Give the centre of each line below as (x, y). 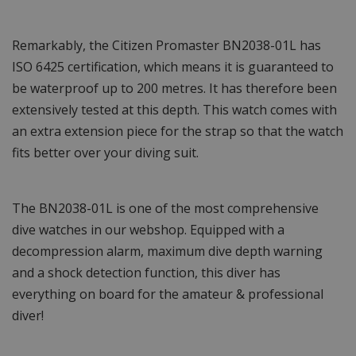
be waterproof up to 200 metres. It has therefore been (174, 89)
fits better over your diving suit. (105, 153)
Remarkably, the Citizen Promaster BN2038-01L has (166, 46)
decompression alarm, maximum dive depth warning (167, 252)
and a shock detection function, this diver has (146, 273)
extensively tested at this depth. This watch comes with (174, 110)
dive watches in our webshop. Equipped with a (148, 230)
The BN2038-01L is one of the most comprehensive (165, 209)
